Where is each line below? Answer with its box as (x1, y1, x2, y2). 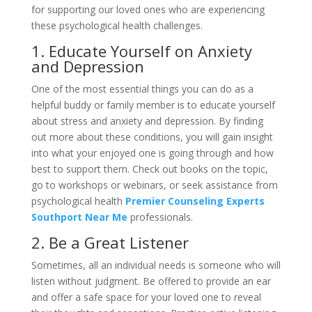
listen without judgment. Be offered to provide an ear (31, 274, 271, 288)
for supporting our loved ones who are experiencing (31, 3, 265, 16)
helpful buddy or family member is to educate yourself (31, 98, 275, 111)
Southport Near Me (31, 210, 127, 224)
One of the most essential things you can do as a (31, 82, 253, 95)
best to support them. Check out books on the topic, (31, 162, 268, 175)
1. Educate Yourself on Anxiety (31, 40, 252, 61)
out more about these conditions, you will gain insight (31, 130, 273, 143)
